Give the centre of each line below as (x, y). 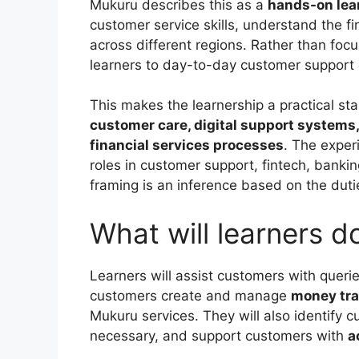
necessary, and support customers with (219, 335)
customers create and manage (190, 295)
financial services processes (187, 145)
